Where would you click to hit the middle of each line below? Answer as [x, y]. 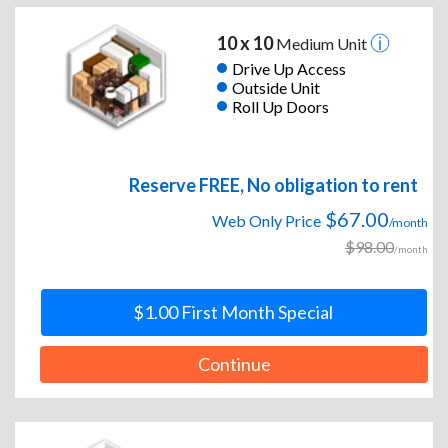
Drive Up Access [288, 68]
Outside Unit [275, 87]
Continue [234, 364]
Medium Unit [321, 44]
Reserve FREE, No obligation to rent [273, 185]
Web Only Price [266, 221]
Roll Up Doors [280, 106]
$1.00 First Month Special [232, 312]
